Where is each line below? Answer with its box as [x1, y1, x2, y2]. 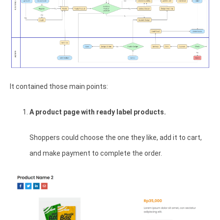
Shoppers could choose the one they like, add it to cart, [29, 134, 202, 142]
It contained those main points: [10, 82, 110, 91]
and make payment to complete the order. [29, 149, 164, 158]
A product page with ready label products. [29, 108, 166, 116]
